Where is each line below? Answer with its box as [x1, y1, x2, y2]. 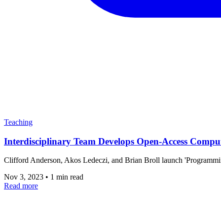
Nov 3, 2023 [4, 173, 45, 182]
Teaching [4, 117, 33, 126]
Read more [4, 182, 38, 190]
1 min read [50, 173, 83, 182]
